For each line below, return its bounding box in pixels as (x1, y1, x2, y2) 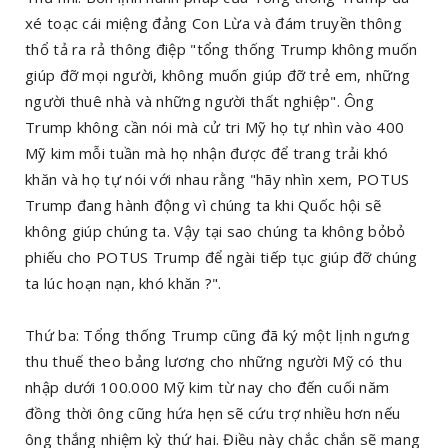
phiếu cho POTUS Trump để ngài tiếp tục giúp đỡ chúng (25, 246, 418, 267)
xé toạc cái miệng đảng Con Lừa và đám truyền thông (25, 12, 402, 33)
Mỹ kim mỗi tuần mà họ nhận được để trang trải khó (25, 142, 389, 163)
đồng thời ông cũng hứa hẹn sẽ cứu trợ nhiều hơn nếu (25, 402, 401, 423)
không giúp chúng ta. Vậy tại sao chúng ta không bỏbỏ (25, 220, 406, 241)
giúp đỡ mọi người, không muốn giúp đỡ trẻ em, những (25, 64, 411, 85)
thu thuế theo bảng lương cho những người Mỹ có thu (25, 350, 402, 371)
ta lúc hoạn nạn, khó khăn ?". (25, 272, 222, 293)
